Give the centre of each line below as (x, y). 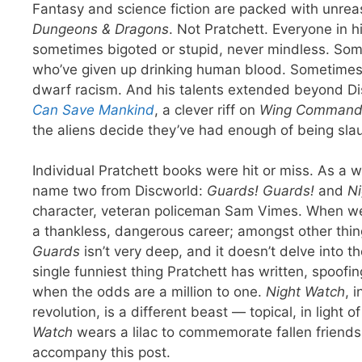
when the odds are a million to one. (149, 292)
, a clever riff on (207, 109)
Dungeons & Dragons (101, 29)
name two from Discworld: (120, 191)
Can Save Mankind (93, 109)
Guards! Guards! (261, 191)
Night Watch (305, 292)
